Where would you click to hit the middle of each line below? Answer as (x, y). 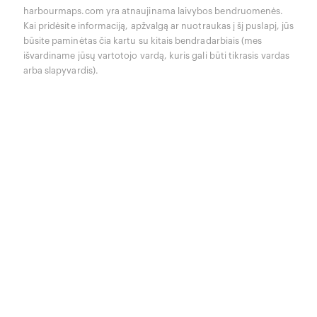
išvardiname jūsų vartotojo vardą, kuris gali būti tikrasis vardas (156, 56)
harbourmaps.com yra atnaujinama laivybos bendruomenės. (153, 11)
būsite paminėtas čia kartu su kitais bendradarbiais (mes (143, 41)
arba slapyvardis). (60, 70)
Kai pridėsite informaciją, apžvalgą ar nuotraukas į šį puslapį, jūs (158, 26)
